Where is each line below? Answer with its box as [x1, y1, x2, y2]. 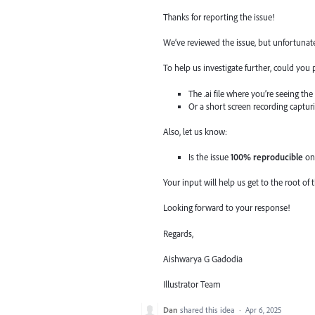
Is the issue [188, 151, 231, 162]
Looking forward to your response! [163, 202, 290, 214]
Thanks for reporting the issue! [163, 11, 274, 23]
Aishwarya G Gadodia [163, 252, 243, 264]
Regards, [163, 227, 193, 239]
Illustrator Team [163, 278, 221, 290]
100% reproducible [231, 151, 304, 162]
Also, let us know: [163, 125, 227, 137]
